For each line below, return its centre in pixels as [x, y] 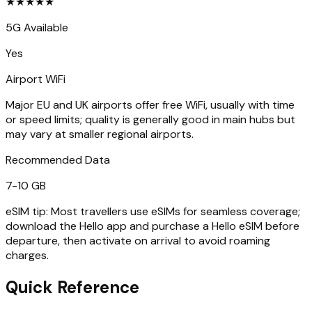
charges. [27, 256]
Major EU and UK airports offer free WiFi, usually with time [150, 105]
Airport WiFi [36, 79]
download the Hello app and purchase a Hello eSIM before [153, 226]
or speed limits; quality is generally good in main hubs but [150, 120]
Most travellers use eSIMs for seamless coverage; [175, 212]
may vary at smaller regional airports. [100, 134]
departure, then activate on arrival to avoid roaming [138, 241]
